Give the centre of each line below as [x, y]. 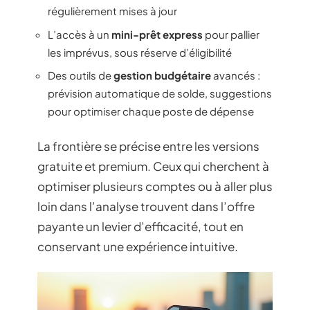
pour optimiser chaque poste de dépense [151, 111]
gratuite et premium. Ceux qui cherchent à [153, 166]
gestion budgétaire [162, 75]
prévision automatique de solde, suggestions [160, 93]
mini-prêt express [157, 34]
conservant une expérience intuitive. [138, 246]
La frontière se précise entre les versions [148, 146]
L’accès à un [80, 34]
